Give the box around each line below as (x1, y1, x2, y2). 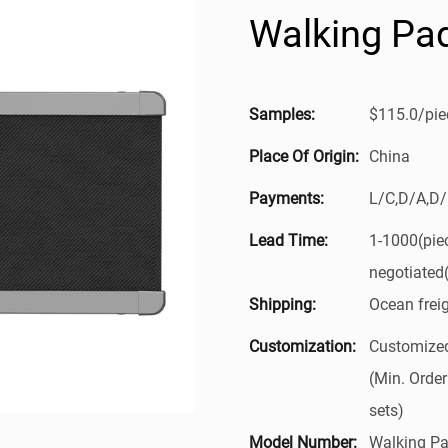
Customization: (249, 336, 356, 356)
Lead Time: (249, 230, 328, 250)
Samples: (249, 104, 315, 124)
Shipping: (249, 294, 316, 314)
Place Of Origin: (249, 146, 359, 166)
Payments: (249, 188, 324, 208)
